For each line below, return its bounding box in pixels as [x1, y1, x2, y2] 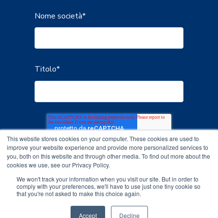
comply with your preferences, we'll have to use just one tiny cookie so [17, 182, 200, 190]
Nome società [35, 10, 82, 21]
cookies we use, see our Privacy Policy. [7, 161, 110, 169]
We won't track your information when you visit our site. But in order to [17, 175, 199, 183]
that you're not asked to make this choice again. [17, 189, 141, 198]
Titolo [35, 64, 56, 75]
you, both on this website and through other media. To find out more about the [7, 152, 210, 160]
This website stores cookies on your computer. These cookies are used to [7, 134, 199, 143]
